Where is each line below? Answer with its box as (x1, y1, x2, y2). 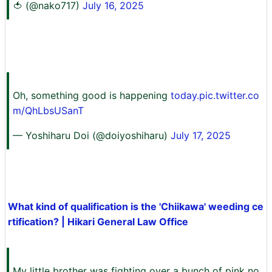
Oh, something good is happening (13, 89, 171, 102)
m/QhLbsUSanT (13, 104, 84, 117)
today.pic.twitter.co (171, 89, 259, 102)
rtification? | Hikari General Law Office (8, 216, 188, 228)
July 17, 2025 (171, 129, 231, 142)
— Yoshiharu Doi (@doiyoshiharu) (13, 129, 171, 142)
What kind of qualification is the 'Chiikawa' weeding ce (8, 200, 263, 213)
